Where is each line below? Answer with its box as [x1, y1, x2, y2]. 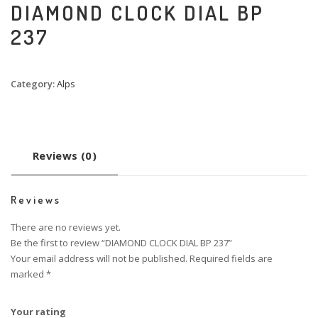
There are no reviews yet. [11, 221, 121, 234]
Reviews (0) [32, 148, 97, 163]
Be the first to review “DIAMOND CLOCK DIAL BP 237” [11, 236, 232, 250]
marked [11, 268, 46, 281]
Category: [11, 77, 57, 91]
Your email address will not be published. [11, 252, 187, 265]
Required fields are [190, 252, 273, 265]
